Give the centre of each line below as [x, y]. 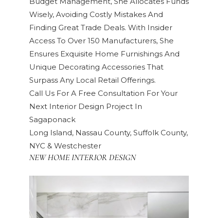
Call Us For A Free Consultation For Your [103, 93]
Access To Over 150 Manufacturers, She [101, 41]
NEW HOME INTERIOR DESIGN [82, 157]
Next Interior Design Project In [86, 106]
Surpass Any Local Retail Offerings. [92, 80]
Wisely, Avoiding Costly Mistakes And [96, 14]
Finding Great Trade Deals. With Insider [101, 27]
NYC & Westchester [65, 146]
